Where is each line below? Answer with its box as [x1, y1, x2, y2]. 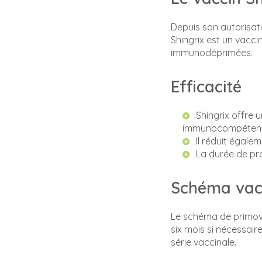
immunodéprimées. [171, 47, 253, 59]
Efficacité [171, 77, 242, 97]
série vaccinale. [171, 236, 236, 249]
